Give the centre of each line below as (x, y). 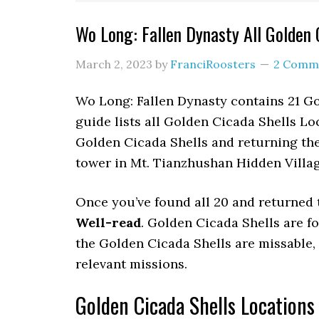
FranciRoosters (213, 64)
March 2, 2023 (114, 64)
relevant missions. (131, 264)
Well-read (108, 223)
